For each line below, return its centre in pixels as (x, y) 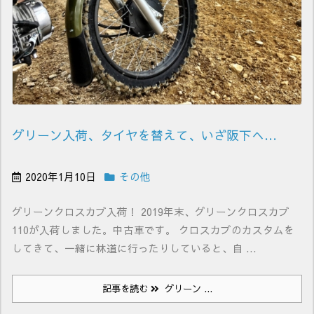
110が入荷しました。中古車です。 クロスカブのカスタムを (153, 230)
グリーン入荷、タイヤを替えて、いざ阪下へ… (144, 135)
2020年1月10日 (61, 176)
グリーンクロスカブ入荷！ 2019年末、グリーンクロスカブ (151, 211)
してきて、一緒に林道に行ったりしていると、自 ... (134, 248)
